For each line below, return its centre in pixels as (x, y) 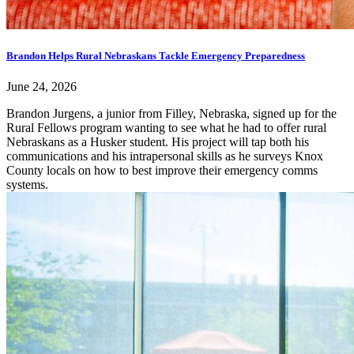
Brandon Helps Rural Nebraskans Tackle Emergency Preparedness (156, 55)
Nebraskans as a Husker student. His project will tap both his (158, 142)
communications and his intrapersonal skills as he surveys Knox (165, 156)
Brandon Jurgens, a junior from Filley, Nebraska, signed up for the (171, 114)
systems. (27, 185)
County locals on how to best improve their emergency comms (162, 171)
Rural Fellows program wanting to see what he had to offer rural (166, 128)
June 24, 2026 (41, 87)
